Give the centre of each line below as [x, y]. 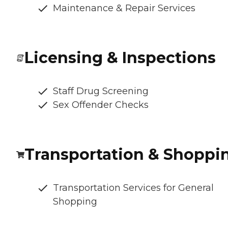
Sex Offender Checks [101, 105]
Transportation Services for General [133, 188]
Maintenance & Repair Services [124, 8]
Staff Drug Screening [101, 91]
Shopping [75, 202]
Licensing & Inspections [120, 58]
